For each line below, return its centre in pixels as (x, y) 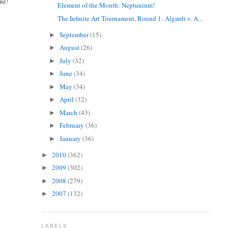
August (70, 48)
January (71, 138)
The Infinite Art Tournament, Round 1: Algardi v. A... (130, 18)
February (73, 125)
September (75, 34)
